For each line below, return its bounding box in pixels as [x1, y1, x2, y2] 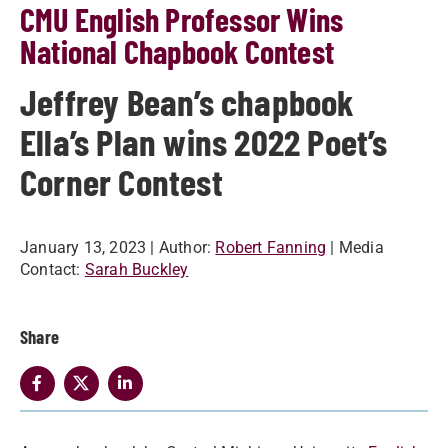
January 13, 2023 [20, 238, 147, 257]
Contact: [20, 260, 81, 279]
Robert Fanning [215, 238, 327, 257]
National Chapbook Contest [20, 32, 335, 70]
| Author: [150, 238, 212, 257]
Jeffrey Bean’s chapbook [20, 79, 355, 123]
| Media [330, 238, 384, 257]
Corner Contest [20, 159, 223, 203]
